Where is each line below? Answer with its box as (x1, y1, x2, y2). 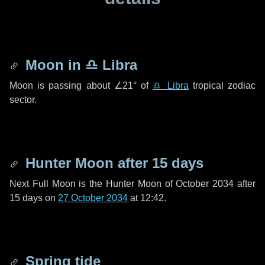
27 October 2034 (58, 193, 128, 203)
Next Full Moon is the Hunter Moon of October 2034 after (9, 179, 256, 189)
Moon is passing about (9, 80, 114, 91)
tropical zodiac (188, 80, 256, 91)
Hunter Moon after (21, 155, 152, 171)
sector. (9, 95, 37, 105)
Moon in (21, 57, 85, 73)
